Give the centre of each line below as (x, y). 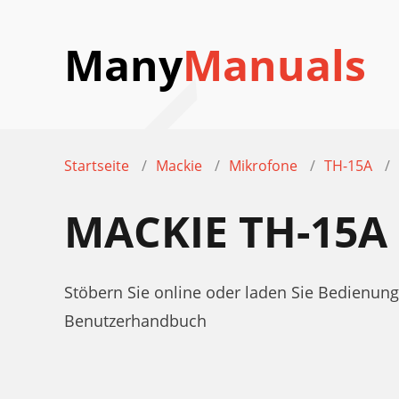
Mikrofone (263, 166)
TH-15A (348, 166)
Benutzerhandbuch (135, 321)
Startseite (97, 166)
